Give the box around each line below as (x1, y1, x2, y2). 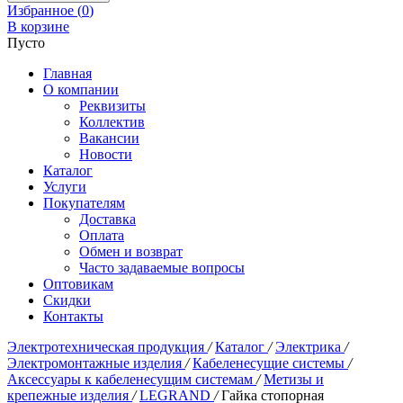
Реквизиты (79, 98, 146, 113)
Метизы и (264, 372, 324, 387)
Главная (43, 66, 92, 81)
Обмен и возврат (79, 244, 183, 259)
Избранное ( (7, 3, 82, 18)
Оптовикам (43, 276, 113, 291)
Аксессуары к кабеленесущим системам (7, 372, 256, 387)
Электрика (275, 339, 345, 354)
